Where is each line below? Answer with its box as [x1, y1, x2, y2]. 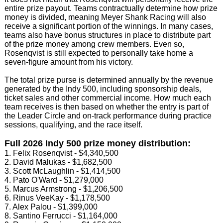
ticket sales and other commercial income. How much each [4, 93, 211, 102]
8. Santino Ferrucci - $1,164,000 [4, 211, 117, 220]
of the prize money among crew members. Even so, [4, 39, 184, 48]
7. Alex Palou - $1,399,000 [4, 202, 98, 211]
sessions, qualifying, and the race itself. [4, 120, 142, 129]
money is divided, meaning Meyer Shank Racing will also [4, 12, 206, 21]
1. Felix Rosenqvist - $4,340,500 [4, 148, 118, 157]
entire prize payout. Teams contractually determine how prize [4, 3, 218, 12]
